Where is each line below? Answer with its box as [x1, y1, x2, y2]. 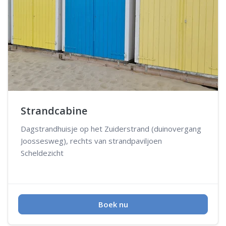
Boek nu [98, 199, 128, 209]
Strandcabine [21, 103, 87, 118]
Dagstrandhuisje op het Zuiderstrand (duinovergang [21, 123, 201, 134]
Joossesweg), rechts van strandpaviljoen [21, 135, 162, 146]
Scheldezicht [21, 147, 64, 158]
